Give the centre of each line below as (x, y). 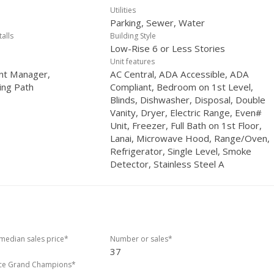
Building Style (133, 36)
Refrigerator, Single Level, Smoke (181, 151)
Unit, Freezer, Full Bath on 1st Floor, (186, 125)
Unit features (132, 61)
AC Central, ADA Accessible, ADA (180, 74)
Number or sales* (141, 239)
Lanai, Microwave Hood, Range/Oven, (190, 138)
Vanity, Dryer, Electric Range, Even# (186, 113)
